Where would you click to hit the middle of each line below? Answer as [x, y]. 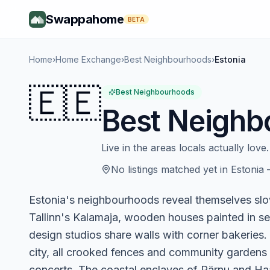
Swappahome [85, 19]
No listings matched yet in [171, 169]
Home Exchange [88, 59]
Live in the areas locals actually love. [185, 148]
